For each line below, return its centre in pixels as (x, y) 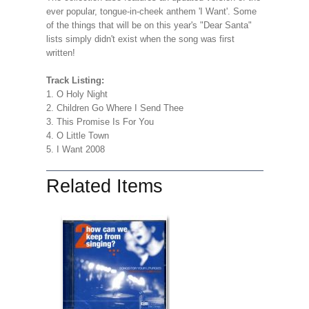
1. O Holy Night (77, 94)
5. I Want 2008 (75, 149)
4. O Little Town (77, 136)
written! (60, 53)
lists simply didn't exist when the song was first (140, 39)
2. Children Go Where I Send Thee (114, 108)
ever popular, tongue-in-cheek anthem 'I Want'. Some (151, 11)
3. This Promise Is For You (100, 122)
